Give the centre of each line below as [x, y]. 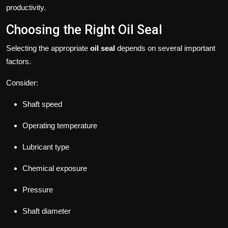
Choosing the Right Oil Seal [84, 30]
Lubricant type [46, 147]
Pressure [38, 190]
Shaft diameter [47, 211]
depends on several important [165, 48]
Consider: [22, 83]
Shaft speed [42, 104]
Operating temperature [60, 126]
